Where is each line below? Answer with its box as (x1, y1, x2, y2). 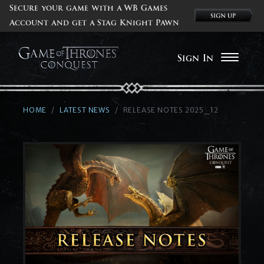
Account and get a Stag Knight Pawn (9, 19, 179, 27)
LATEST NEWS (60, 105, 110, 114)
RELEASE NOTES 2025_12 (123, 105, 219, 114)
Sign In (177, 54, 213, 63)
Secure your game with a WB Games (9, 4, 167, 12)
